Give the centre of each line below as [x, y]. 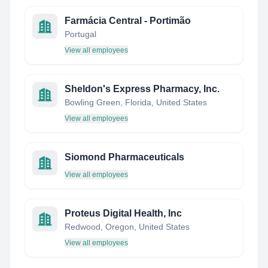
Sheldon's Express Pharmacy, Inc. [142, 89]
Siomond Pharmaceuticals [124, 157]
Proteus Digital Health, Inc [123, 213]
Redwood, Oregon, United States [127, 227]
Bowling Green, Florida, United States [136, 102]
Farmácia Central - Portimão [128, 21]
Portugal [80, 34]
